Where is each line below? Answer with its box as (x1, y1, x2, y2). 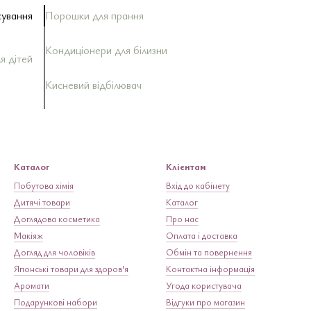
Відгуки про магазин (166, 296, 245, 309)
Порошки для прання (44, 8, 144, 24)
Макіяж (14, 229, 43, 242)
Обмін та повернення (166, 246, 252, 259)
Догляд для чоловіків (14, 246, 95, 259)
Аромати (14, 279, 49, 292)
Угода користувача (166, 279, 242, 292)
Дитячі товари (14, 196, 70, 209)
